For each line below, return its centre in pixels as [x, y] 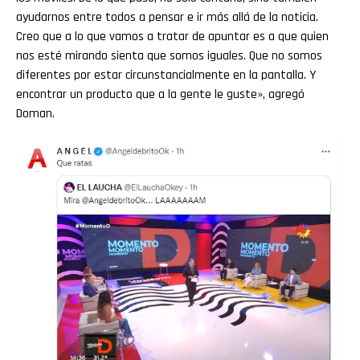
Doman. [35, 114]
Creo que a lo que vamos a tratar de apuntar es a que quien [172, 37]
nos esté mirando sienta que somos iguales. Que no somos [169, 56]
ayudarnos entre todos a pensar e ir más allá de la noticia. [167, 17]
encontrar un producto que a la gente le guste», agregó [160, 94]
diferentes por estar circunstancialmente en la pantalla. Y [166, 75]
